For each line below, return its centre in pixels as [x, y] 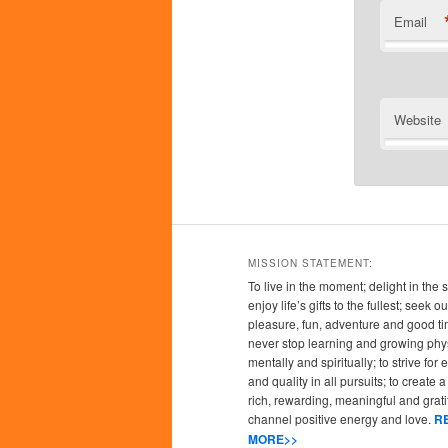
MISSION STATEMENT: [310, 262]
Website [417, 120]
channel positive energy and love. [341, 418]
